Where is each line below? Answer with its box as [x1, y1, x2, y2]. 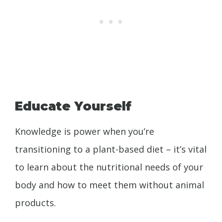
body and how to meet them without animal [15, 178, 204, 191]
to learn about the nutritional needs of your [15, 161, 203, 173]
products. [15, 196, 56, 209]
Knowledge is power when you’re [15, 125, 154, 137]
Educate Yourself [15, 98, 131, 113]
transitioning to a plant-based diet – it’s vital [15, 143, 207, 155]
